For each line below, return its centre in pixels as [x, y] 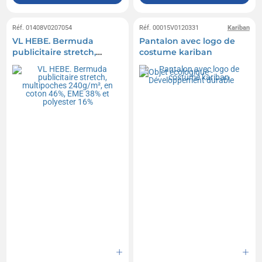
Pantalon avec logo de [187, 41]
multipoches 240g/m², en [66, 63]
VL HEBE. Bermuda [53, 41]
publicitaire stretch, [54, 52]
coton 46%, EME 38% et [61, 75]
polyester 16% [41, 86]
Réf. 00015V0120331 [169, 28]
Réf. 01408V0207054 [42, 28]
